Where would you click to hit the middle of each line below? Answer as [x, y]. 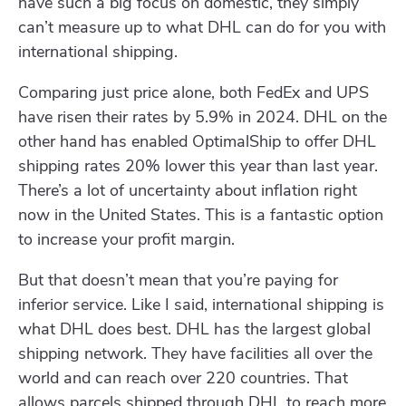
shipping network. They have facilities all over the [195, 354]
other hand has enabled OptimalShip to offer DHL [197, 142]
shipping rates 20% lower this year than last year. [200, 166]
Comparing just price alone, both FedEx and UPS [193, 93]
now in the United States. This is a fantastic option [201, 215]
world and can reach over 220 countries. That [183, 378]
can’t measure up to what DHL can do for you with [202, 28]
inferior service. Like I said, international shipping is [201, 305]
